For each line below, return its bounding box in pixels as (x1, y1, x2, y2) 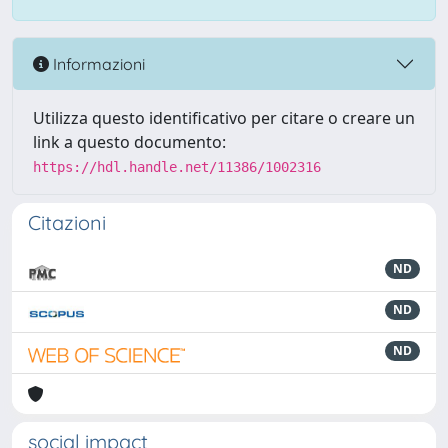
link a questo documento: (33, 131, 226, 153)
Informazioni (49, 53, 145, 74)
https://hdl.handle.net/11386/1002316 (33, 159, 321, 175)
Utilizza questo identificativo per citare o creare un (33, 107, 415, 129)
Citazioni (28, 210, 106, 235)
